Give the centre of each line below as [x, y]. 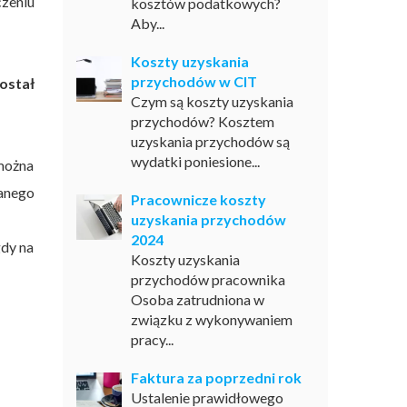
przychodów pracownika [208, 279]
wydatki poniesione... [195, 161]
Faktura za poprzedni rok [216, 377]
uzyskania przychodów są [210, 141]
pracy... [152, 339]
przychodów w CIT [194, 81]
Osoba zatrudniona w [197, 299]
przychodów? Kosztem [202, 121]
